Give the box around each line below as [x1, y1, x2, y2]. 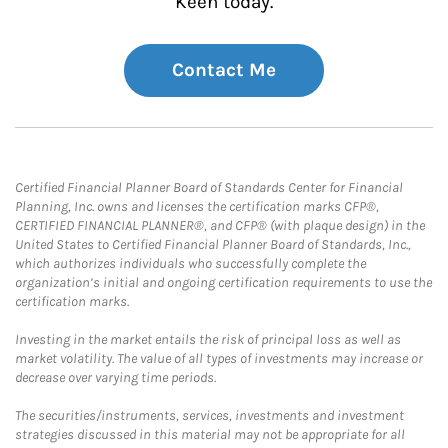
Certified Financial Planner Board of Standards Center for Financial [15, 179, 403, 196]
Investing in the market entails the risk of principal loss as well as [15, 331, 401, 348]
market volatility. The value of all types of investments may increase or [15, 350, 423, 367]
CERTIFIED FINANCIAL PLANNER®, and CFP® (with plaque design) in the [15, 217, 425, 234]
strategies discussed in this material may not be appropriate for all [15, 426, 405, 443]
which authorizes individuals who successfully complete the [15, 255, 366, 272]
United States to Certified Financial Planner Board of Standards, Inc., [15, 236, 411, 253]
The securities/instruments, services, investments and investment [15, 407, 404, 424]
